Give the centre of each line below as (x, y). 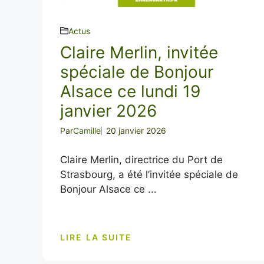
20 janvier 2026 (136, 130)
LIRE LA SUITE (96, 237)
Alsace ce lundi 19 (130, 91)
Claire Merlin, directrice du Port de (141, 159)
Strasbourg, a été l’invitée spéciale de (149, 174)
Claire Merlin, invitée (139, 52)
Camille (87, 130)
